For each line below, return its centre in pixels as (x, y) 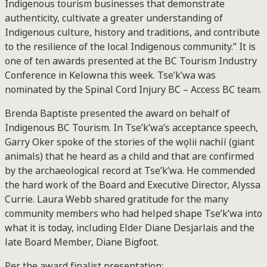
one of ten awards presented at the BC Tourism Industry (131, 61)
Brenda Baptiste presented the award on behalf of (117, 113)
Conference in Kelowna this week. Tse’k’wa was (110, 75)
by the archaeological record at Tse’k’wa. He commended (130, 170)
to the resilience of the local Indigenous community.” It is (130, 46)
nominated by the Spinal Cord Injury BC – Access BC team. (133, 89)
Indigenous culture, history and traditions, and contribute (132, 32)
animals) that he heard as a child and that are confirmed (129, 156)
